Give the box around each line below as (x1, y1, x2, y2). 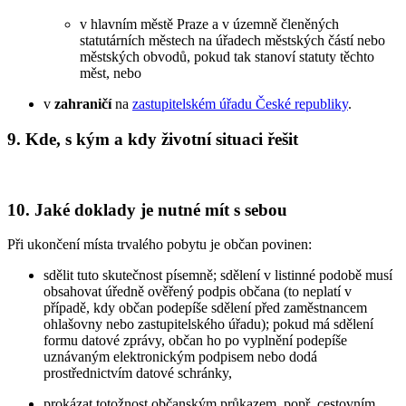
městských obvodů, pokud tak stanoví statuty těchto (80, 49, 374, 65)
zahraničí (54, 96, 111, 112)
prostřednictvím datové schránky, (43, 365, 232, 382)
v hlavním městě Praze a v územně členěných (80, 16, 339, 33)
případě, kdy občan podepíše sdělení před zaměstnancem (43, 300, 367, 316)
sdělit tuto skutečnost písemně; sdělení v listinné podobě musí (43, 267, 392, 284)
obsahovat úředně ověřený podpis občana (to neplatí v (43, 284, 352, 300)
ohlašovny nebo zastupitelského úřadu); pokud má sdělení (43, 316, 373, 333)
